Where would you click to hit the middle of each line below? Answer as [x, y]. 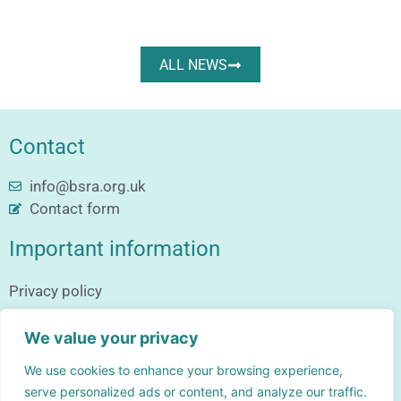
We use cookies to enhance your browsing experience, [183, 370]
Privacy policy [55, 290]
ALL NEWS [193, 64]
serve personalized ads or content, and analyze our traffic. [196, 392]
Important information [115, 248]
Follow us [55, 333]
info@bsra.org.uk [87, 186]
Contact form [74, 208]
